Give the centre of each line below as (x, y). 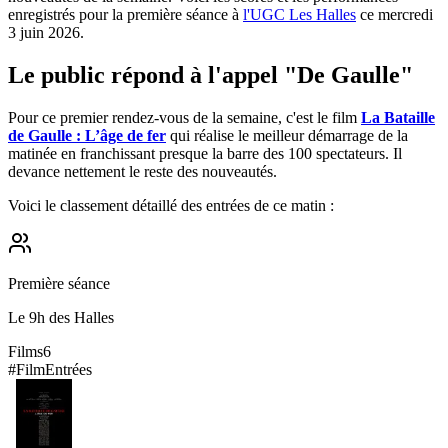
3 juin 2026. (46, 32)
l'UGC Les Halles (299, 14)
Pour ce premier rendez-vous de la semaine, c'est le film (184, 117)
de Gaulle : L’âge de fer (87, 135)
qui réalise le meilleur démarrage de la (287, 135)
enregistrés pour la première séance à (125, 14)
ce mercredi (394, 14)
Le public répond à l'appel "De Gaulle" (210, 74)
